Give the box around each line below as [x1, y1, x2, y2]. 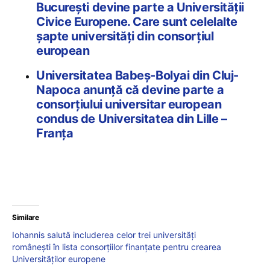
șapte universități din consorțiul [36, 29, 214, 44]
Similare [12, 213, 39, 222]
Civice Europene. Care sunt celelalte [36, 14, 237, 30]
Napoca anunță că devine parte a [36, 83, 224, 98]
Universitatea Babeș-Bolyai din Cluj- [36, 68, 239, 83]
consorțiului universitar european [36, 97, 222, 112]
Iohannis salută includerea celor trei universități [12, 230, 196, 240]
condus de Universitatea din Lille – [36, 111, 227, 127]
